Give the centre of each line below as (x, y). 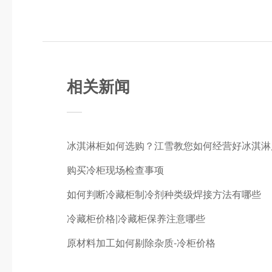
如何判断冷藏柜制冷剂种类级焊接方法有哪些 (164, 194)
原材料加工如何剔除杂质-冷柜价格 (141, 242)
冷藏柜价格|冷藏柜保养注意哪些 (141, 218)
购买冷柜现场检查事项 (115, 169)
